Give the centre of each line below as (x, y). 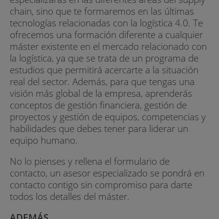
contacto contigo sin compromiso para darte (101, 184)
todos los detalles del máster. (70, 196)
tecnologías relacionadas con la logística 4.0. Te (106, 22)
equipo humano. (44, 140)
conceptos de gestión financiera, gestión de (98, 105)
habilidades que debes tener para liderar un (99, 128)
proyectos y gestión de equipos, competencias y (108, 116)
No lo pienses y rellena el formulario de (90, 161)
